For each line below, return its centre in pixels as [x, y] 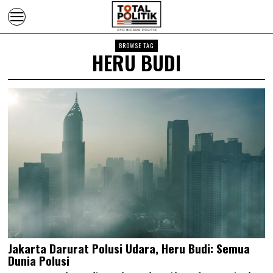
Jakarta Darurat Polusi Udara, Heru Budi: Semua [129, 248]
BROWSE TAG [136, 45]
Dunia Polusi [39, 260]
